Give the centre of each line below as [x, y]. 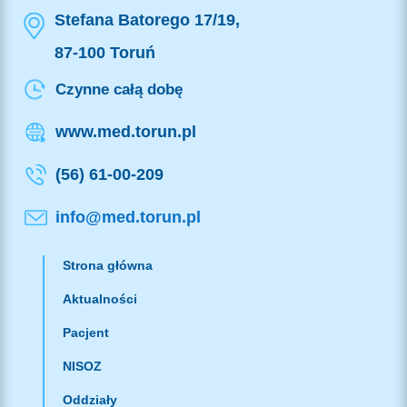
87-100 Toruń [104, 52]
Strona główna [107, 265]
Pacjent [85, 332]
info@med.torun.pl [128, 217]
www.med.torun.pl [125, 131]
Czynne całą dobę [119, 89]
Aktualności [99, 298]
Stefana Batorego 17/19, [147, 20]
